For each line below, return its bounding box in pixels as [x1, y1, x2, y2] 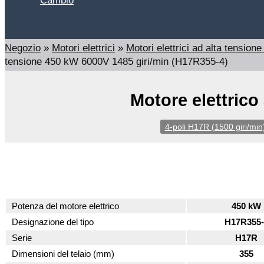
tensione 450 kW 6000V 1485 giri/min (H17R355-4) [5, 56, 228, 67]
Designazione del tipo [12, 217, 94, 227]
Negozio [5, 42, 41, 54]
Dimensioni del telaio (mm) [12, 249, 114, 259]
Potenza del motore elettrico [12, 201, 119, 212]
